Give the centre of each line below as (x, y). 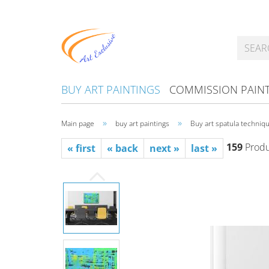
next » (165, 148)
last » (204, 148)
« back (122, 148)
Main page (78, 123)
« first (81, 148)
